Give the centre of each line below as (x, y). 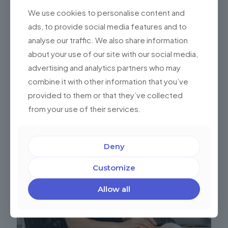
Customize (114, 167)
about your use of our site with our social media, (113, 53)
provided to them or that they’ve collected (105, 94)
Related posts (44, 87)
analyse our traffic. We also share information (108, 39)
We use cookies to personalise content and (106, 12)
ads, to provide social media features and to (107, 26)
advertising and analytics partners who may (104, 67)
